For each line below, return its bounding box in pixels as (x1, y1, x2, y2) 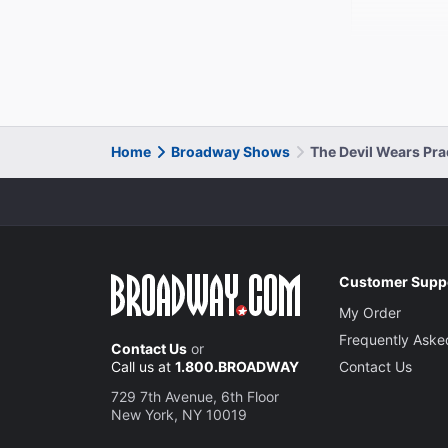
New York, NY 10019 (111, 405, 247, 423)
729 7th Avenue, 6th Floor (111, 387, 279, 405)
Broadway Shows (171, 142, 290, 160)
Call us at (111, 357, 175, 375)
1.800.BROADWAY (175, 357, 299, 375)
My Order (339, 303, 402, 321)
